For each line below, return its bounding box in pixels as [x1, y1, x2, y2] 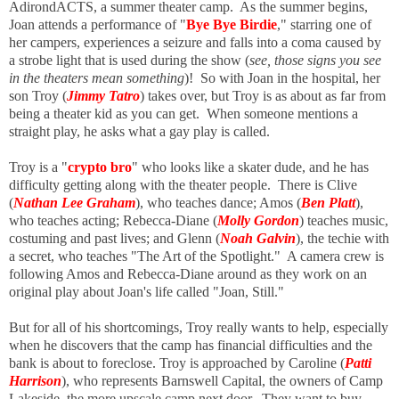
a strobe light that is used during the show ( [9, 52, 249, 68]
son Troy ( [9, 87, 67, 103]
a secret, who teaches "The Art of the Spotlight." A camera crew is [9, 248, 384, 264]
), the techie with [296, 230, 389, 246]
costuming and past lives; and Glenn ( [9, 230, 220, 246]
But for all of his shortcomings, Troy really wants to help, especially [9, 319, 388, 335]
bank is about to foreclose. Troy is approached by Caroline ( [9, 354, 345, 370]
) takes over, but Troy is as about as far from [140, 87, 386, 103]
